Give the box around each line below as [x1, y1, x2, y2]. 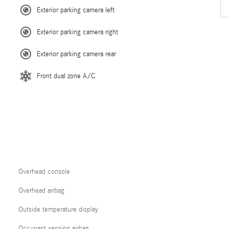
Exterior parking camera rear [37, 50, 116, 58]
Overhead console [18, 168, 70, 176]
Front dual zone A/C [37, 72, 95, 80]
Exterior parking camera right [37, 28, 118, 36]
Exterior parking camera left [37, 6, 114, 14]
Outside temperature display [18, 205, 98, 214]
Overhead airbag [18, 187, 64, 195]
